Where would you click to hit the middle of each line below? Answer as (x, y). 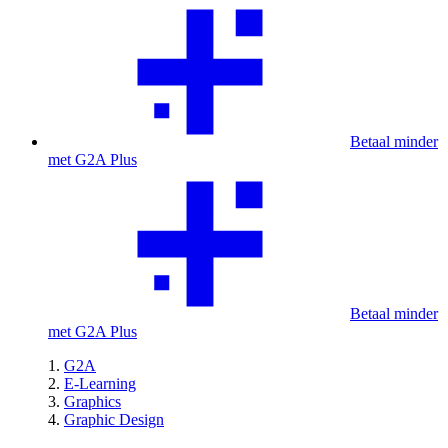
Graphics (92, 401)
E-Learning (100, 383)
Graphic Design (114, 419)
